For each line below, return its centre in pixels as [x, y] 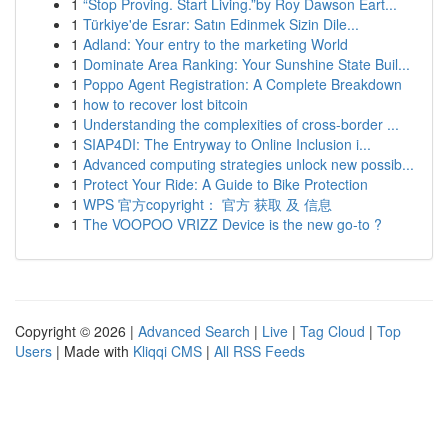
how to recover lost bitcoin [165, 104]
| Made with [92, 351]
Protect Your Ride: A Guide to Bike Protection [225, 184]
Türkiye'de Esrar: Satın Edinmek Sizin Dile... [221, 24]
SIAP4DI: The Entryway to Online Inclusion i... [227, 144]
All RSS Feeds [259, 351]
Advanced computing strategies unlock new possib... [248, 164]
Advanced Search [194, 331]
